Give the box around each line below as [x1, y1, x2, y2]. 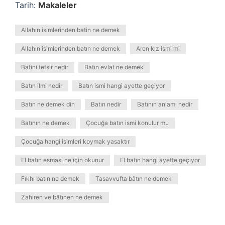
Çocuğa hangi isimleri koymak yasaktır [21, 138, 130, 145]
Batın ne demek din [21, 100, 75, 108]
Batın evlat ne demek [84, 63, 144, 71]
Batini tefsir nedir [21, 63, 68, 71]
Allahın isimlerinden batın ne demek [21, 45, 120, 52]
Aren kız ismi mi [136, 45, 180, 52]
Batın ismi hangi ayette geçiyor [78, 82, 165, 89]
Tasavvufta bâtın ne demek [95, 175, 172, 182]
